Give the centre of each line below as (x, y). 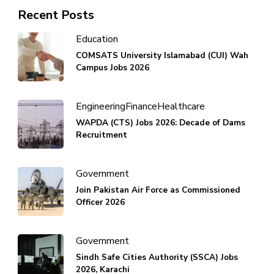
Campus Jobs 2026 (113, 67)
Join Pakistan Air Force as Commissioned (158, 190)
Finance (141, 106)
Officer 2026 (100, 202)
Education (97, 39)
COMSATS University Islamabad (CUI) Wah (162, 55)
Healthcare (181, 106)
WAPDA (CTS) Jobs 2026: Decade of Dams (161, 122)
